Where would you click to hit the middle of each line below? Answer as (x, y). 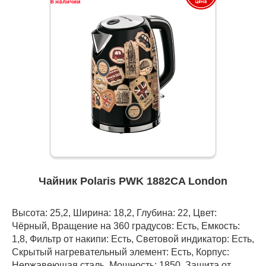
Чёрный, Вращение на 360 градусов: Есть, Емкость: (126, 226)
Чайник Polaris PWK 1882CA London (133, 181)
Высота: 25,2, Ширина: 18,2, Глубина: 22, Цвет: (114, 213)
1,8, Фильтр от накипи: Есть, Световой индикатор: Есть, (133, 239)
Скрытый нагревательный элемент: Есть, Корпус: (121, 252)
